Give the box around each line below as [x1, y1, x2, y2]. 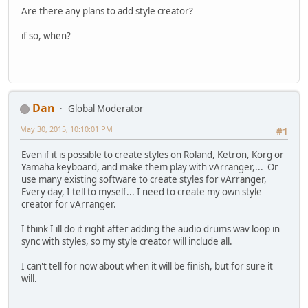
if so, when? [21, 29, 71, 42]
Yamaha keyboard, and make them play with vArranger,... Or [21, 161, 278, 174]
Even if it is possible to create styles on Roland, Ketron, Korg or [21, 148, 284, 162]
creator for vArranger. [21, 198, 116, 211]
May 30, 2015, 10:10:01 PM [20, 124, 113, 135]
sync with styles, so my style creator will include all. [21, 235, 232, 248]
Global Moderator [68, 102, 144, 115]
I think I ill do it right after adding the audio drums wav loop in [21, 223, 280, 236]
